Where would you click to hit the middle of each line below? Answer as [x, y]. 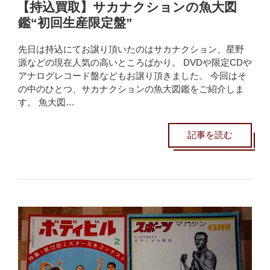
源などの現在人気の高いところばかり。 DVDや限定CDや [135, 63]
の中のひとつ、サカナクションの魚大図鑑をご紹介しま [131, 89]
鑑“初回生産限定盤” [75, 22]
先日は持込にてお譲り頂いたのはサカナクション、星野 [131, 49]
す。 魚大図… [46, 102]
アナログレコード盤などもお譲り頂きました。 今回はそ [132, 76]
